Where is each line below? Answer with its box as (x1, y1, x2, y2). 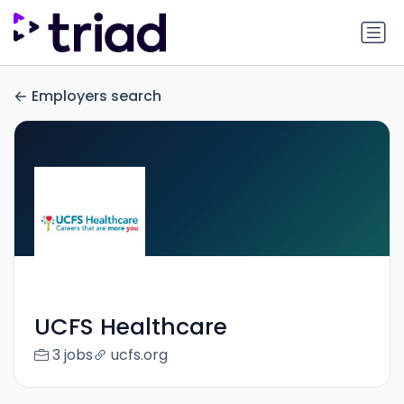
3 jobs (51, 344, 93, 366)
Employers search (32, 86, 161, 107)
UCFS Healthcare (33, 311, 227, 344)
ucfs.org (110, 344, 168, 366)
